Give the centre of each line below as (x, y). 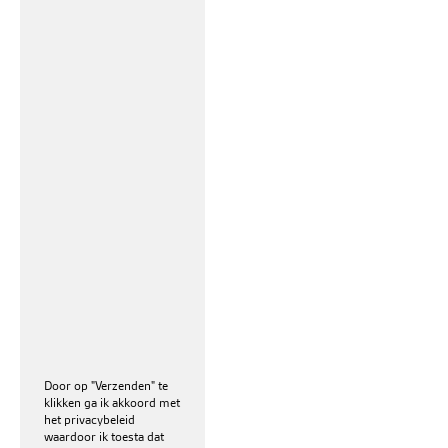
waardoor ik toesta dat (104, 436)
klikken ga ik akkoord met (112, 402)
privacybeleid (99, 419)
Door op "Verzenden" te (106, 385)
